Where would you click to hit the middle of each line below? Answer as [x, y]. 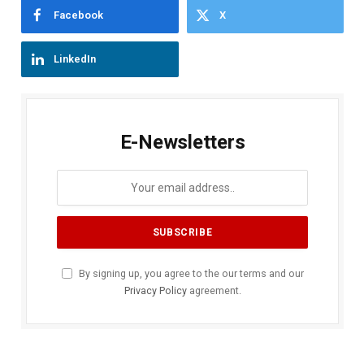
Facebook [78, 15]
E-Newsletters [182, 143]
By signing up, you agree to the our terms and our [190, 274]
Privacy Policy [155, 291]
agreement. [214, 291]
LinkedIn [75, 59]
